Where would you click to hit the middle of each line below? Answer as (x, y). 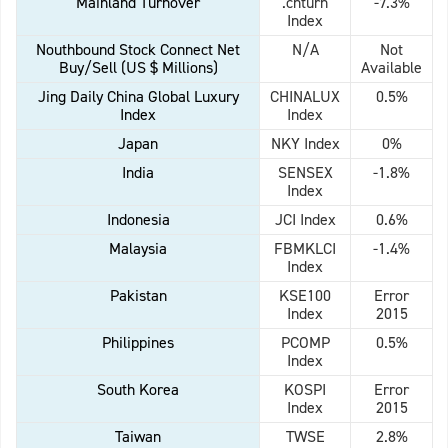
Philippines (138, 343)
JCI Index (305, 220)
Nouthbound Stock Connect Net (138, 50)
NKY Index (305, 144)
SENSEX (305, 173)
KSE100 (305, 296)
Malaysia (138, 249)
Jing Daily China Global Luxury (138, 97)
